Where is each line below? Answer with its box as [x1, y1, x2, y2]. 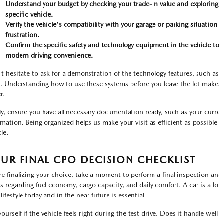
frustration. [5, 31, 39, 39]
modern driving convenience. [5, 51, 93, 59]
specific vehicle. [5, 10, 53, 18]
